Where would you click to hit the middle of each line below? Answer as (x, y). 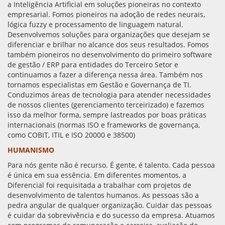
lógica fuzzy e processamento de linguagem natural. (95, 24)
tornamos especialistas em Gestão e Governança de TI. (99, 85)
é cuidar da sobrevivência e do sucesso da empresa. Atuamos (111, 215)
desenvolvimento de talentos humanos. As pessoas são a (103, 195)
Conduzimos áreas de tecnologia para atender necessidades (109, 95)
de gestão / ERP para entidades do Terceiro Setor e (93, 65)
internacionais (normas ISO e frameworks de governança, (104, 125)
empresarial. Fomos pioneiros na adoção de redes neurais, (106, 14)
